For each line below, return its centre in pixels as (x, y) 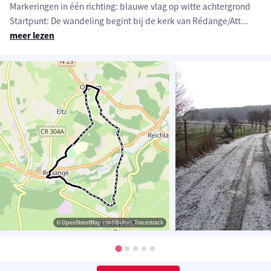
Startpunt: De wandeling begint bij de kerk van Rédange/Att (125, 21)
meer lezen (32, 36)
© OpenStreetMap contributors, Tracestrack (110, 223)
